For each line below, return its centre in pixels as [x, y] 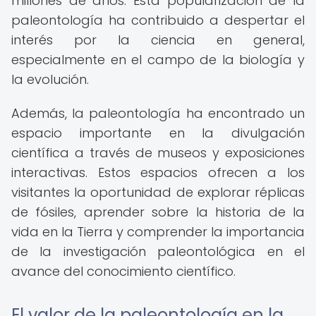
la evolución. [50, 79]
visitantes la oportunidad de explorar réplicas [158, 192]
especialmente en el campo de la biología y [158, 60]
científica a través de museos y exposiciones [158, 153]
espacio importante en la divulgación [158, 133]
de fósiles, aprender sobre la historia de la [158, 212]
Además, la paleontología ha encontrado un [158, 113]
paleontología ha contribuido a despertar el [158, 20]
